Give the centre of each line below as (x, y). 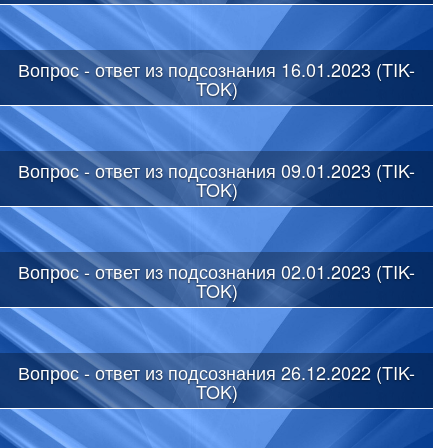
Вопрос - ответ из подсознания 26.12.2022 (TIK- (216, 371)
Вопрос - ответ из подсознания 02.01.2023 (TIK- (216, 270)
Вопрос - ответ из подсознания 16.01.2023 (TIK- (216, 68)
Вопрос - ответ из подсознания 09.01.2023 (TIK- (216, 169)
